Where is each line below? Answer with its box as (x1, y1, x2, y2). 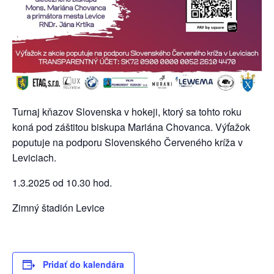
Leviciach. (12, 150, 56, 165)
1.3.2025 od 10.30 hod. (12, 176, 112, 190)
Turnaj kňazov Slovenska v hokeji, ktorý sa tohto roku (12, 105, 242, 119)
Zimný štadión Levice (12, 201, 105, 215)
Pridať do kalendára (43, 258, 124, 271)
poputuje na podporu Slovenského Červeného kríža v (12, 135, 243, 150)
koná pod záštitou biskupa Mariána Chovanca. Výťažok (12, 120, 250, 135)
